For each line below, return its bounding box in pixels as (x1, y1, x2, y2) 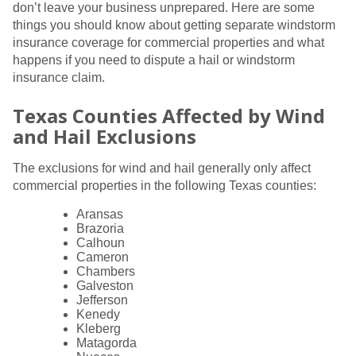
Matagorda (76, 335, 137, 350)
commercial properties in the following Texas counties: (13, 178, 316, 192)
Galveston (76, 278, 133, 292)
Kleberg (76, 321, 121, 335)
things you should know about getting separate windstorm (13, 17, 335, 32)
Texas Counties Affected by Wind (13, 102, 325, 129)
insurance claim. (13, 70, 105, 84)
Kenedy (76, 307, 120, 321)
